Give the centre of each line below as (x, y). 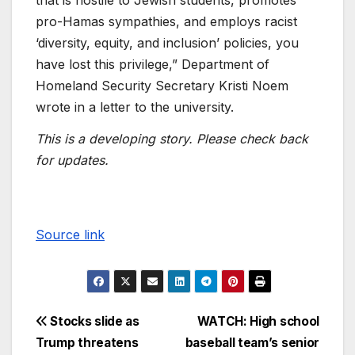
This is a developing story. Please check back (172, 138)
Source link (70, 234)
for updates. (72, 160)
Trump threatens (87, 343)
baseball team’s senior (252, 343)
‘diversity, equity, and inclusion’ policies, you (167, 42)
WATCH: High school (258, 322)
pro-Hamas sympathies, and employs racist (166, 21)
